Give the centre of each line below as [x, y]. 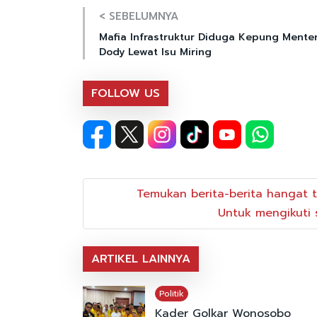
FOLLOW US [126, 93]
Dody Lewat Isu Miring [155, 52]
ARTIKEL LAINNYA [141, 259]
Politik [171, 294]
